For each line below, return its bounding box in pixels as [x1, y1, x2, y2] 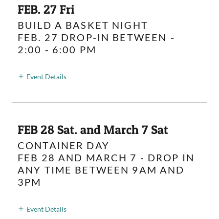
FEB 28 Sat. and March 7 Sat [18, 122, 168, 137]
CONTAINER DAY [18, 139, 109, 151]
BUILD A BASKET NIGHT [18, 19, 148, 31]
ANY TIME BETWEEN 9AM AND [18, 163, 185, 175]
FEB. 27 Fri [18, 2, 74, 17]
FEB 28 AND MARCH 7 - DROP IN [18, 151, 195, 163]
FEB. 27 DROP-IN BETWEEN [18, 31, 167, 43]
